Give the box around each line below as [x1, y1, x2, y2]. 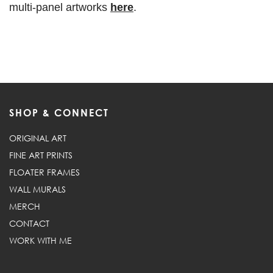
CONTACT [9, 218, 49, 229]
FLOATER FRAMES [9, 167, 80, 177]
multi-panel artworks [9, 1, 110, 13]
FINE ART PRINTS [9, 150, 73, 160]
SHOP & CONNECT [9, 107, 109, 119]
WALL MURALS [9, 184, 66, 194]
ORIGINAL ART [9, 133, 66, 143]
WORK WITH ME [9, 235, 72, 246]
